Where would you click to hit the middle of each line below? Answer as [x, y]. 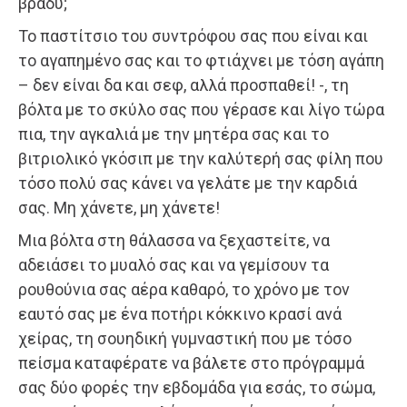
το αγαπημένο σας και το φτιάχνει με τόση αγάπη [201, 60]
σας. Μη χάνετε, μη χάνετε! [119, 207]
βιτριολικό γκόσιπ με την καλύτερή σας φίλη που [201, 158]
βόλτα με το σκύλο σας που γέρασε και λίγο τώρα [201, 109]
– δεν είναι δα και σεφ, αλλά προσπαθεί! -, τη [184, 84]
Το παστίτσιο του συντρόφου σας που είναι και [193, 35]
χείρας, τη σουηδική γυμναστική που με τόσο [185, 338]
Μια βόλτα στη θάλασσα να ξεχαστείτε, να [174, 240]
